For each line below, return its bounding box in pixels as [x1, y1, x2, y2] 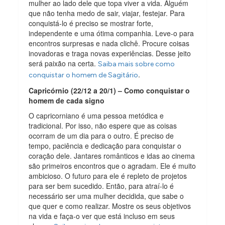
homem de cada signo [29, 95, 105, 105]
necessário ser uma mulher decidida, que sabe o [29, 190, 184, 201]
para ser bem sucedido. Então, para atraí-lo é [29, 180, 174, 191]
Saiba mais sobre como [98, 59, 175, 68]
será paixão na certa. [29, 58, 98, 68]
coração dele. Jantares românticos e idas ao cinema [29, 150, 195, 161]
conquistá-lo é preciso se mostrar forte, [29, 18, 154, 28]
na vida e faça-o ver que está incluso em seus [29, 210, 175, 221]
